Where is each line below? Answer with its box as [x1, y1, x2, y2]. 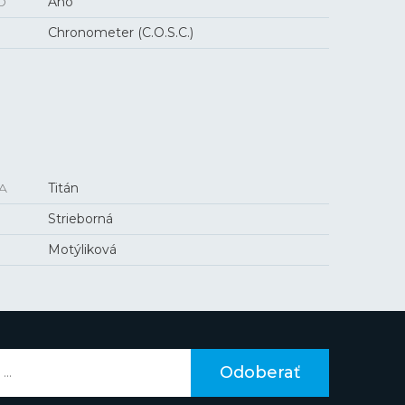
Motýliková [48, 241, 118, 258]
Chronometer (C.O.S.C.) [48, 24, 194, 41]
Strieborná [48, 211, 114, 227]
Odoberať [220, 362, 300, 382]
